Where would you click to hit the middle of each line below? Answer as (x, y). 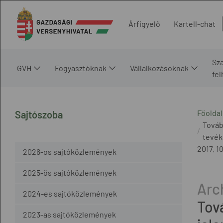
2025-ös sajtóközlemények (70, 172)
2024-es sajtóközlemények (70, 193)
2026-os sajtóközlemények (70, 151)
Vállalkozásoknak (159, 68)
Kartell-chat (195, 24)
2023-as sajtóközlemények (69, 214)
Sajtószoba (39, 114)
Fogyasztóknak (81, 68)
